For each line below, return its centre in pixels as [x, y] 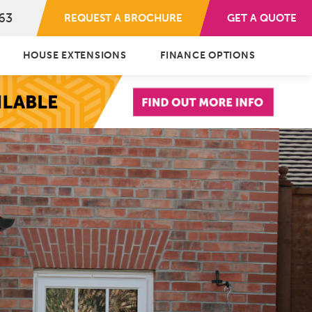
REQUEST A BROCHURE [123, 18]
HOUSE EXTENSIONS [75, 55]
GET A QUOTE [262, 18]
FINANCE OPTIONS [208, 55]
